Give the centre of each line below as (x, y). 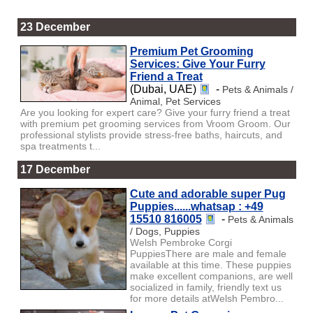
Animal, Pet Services (175, 101)
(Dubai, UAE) (164, 89)
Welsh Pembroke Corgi (181, 242)
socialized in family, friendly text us (205, 287)
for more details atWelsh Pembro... (206, 298)
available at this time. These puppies (210, 264)
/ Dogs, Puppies (165, 231)
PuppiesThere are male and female (208, 253)
